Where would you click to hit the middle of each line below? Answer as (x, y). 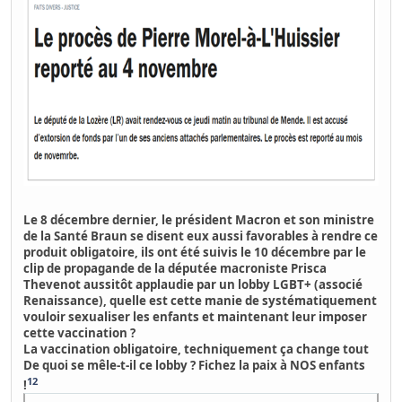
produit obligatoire (79, 252)
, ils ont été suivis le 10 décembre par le (251, 252)
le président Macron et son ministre (268, 219)
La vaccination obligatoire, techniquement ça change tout (197, 349)
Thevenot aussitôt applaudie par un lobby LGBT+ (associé (193, 284)
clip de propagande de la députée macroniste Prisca (175, 268)
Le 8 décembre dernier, (93, 219)
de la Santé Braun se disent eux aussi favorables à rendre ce (201, 236)
